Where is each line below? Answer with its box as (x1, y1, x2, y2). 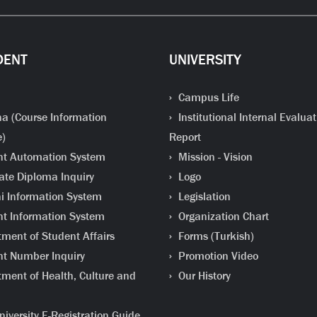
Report (168, 129, 201, 144)
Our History (175, 268, 231, 283)
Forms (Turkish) (175, 229, 254, 243)
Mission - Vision (175, 149, 253, 164)
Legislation (175, 189, 231, 204)
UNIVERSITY (168, 51, 241, 69)
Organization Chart (175, 209, 269, 224)
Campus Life (175, 90, 239, 105)
